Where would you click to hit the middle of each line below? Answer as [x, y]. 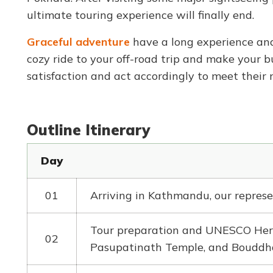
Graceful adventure [78, 41]
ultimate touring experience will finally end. [140, 15]
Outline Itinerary [88, 129]
